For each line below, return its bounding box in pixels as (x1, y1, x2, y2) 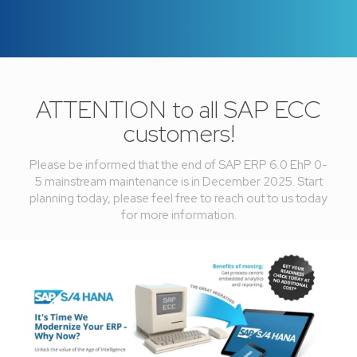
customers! (122, 117, 235, 150)
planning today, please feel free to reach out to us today (29, 190, 328, 207)
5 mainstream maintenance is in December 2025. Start (34, 174, 323, 190)
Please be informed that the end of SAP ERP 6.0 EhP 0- (29, 157, 328, 174)
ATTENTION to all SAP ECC (36, 93, 321, 126)
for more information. (120, 207, 237, 224)
